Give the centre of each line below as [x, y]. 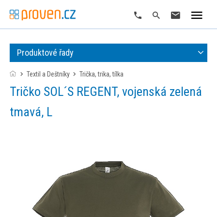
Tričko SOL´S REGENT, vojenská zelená [13, 92]
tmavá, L [31, 112]
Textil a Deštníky [50, 74]
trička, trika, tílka [103, 74]
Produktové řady [45, 53]
